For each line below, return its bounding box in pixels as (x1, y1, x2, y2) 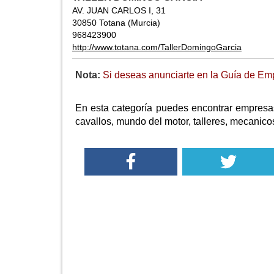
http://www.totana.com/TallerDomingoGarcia (72, 42, 242, 53)
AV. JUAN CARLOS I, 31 (72, 6, 166, 16)
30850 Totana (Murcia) (72, 18, 160, 28)
